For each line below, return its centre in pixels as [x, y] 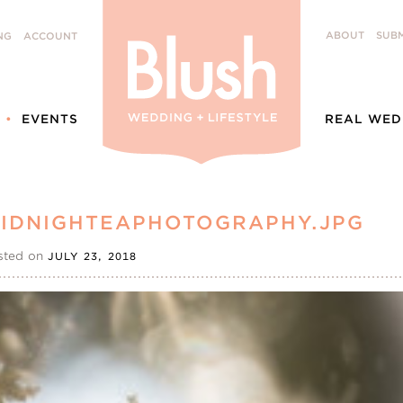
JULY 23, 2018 [93, 256]
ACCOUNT [50, 36]
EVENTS [50, 119]
